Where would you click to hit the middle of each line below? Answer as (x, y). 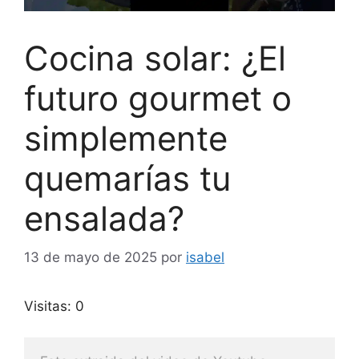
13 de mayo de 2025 (91, 258)
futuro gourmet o (158, 98)
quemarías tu (127, 178)
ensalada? (104, 218)
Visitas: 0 (54, 307)
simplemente (126, 138)
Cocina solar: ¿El (155, 58)
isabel (205, 258)
